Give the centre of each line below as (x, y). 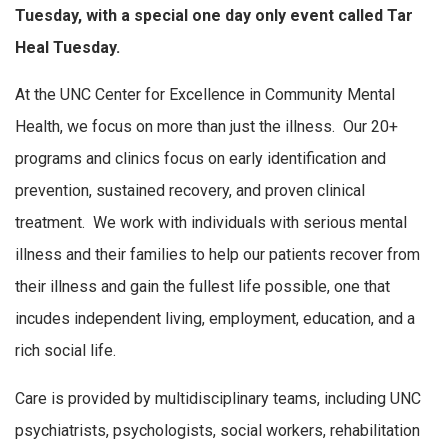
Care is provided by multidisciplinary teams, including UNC (218, 398)
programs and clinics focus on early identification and (200, 159)
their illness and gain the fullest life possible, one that (202, 287)
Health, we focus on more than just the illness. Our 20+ (206, 127)
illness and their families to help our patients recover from (217, 255)
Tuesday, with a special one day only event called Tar (214, 15)
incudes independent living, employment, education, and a (215, 319)
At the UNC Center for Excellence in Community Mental (205, 95)
